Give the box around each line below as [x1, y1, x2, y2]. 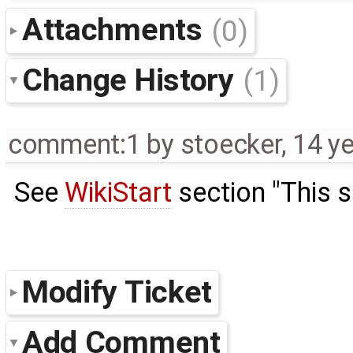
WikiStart [65, 176, 173, 209]
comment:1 [7, 128, 141, 161]
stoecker [180, 128, 281, 161]
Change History [22, 61, 242, 99]
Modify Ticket [22, 273, 213, 311]
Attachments [22, 11, 210, 49]
